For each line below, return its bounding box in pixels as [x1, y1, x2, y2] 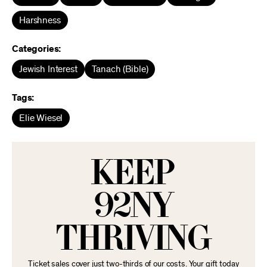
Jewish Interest [19, 64, 77, 74]
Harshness [19, 15, 61, 25]
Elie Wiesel [19, 113, 63, 123]
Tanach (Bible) [91, 64, 148, 74]
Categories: [12, 44, 61, 54]
